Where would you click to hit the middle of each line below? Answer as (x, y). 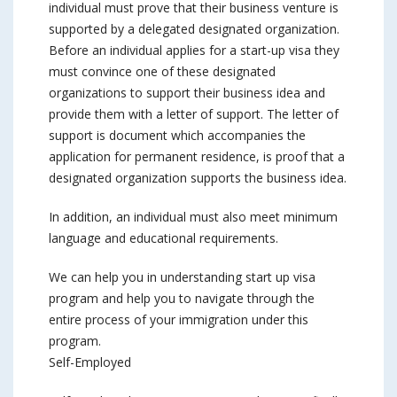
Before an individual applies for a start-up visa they (194, 50)
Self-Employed (90, 362)
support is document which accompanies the (177, 135)
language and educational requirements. (163, 238)
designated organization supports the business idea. (198, 178)
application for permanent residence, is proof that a (197, 156)
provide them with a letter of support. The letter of (194, 114)
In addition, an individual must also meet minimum (193, 217)
